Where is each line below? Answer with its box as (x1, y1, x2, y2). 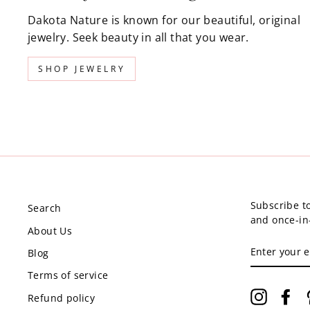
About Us (28, 224, 73, 237)
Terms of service (28, 268, 109, 282)
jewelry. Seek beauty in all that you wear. (28, 30, 249, 46)
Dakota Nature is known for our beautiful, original (28, 12, 300, 28)
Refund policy (28, 291, 95, 304)
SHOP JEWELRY (38, 63, 126, 75)
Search (28, 201, 62, 215)
